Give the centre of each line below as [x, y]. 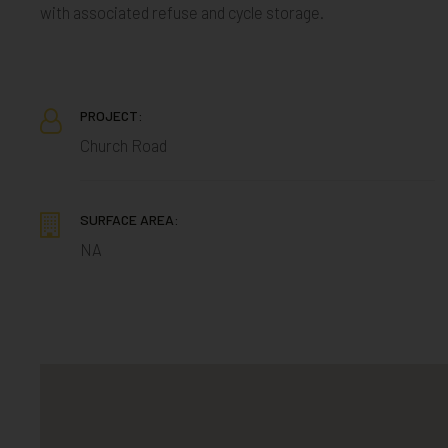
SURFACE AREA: [129, 219]
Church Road [123, 145]
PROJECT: [111, 115]
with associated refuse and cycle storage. [182, 12]
